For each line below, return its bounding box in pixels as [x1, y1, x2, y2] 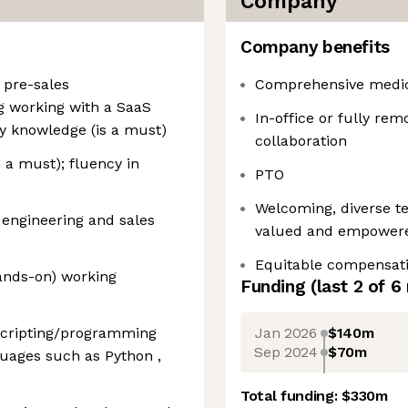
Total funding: [240, 387, 342, 404]
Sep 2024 [254, 342, 318, 361]
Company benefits [240, 36, 390, 57]
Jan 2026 [255, 323, 317, 342]
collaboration [255, 132, 347, 149]
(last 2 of [310, 276, 391, 297]
